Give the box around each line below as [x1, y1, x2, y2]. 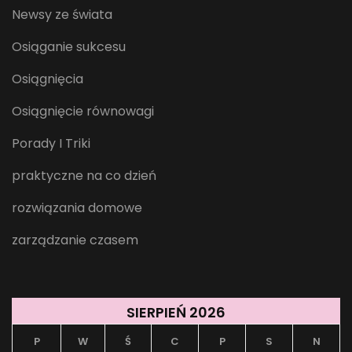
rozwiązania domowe [12, 199, 142, 218]
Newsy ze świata [12, 5, 112, 24]
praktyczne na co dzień [12, 167, 156, 185]
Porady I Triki [12, 134, 90, 153]
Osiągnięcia [12, 70, 83, 89]
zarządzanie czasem [12, 231, 138, 250]
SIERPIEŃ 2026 [126, 302, 225, 323]
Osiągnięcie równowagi [12, 102, 154, 121]
